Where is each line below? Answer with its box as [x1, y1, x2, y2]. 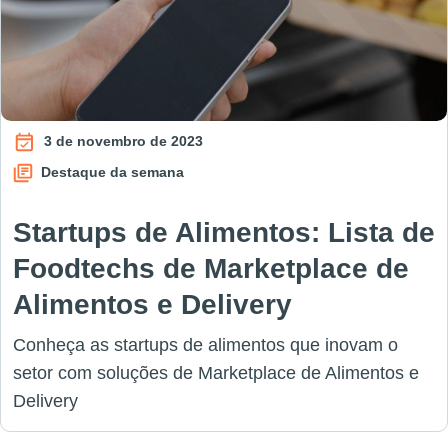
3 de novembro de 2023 [40, 132, 203, 149]
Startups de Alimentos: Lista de [13, 217, 435, 248]
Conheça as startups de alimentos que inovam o [13, 335, 398, 355]
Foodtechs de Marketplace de [13, 253, 409, 284]
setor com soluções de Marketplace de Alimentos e [13, 363, 419, 383]
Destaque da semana [37, 163, 184, 180]
